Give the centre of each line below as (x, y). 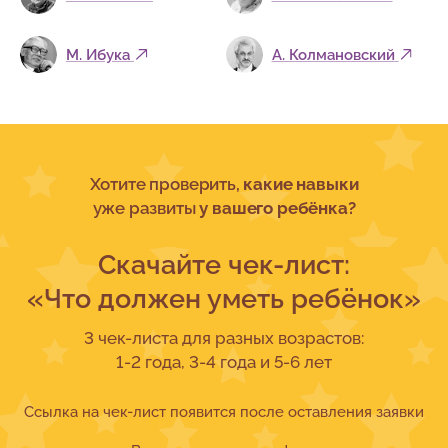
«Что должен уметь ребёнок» (224, 297)
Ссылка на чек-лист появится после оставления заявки (224, 412)
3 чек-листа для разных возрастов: (224, 338)
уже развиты (146, 207)
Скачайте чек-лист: (224, 263)
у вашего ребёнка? (277, 207)
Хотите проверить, (166, 183)
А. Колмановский (333, 55)
